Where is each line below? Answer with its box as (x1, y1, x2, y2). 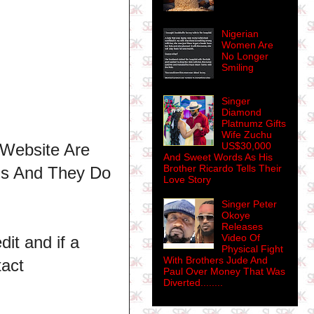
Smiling (221, 62, 254, 74)
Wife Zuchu (221, 129, 272, 141)
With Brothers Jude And (163, 254, 268, 266)
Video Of (221, 232, 260, 244)
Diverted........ (163, 277, 223, 289)
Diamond (221, 107, 261, 118)
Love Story (163, 174, 211, 186)
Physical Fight (221, 243, 283, 255)
